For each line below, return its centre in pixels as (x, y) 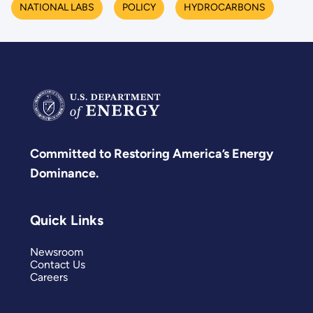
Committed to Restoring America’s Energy (152, 154)
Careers (49, 277)
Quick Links (67, 220)
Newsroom (57, 252)
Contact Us (58, 265)
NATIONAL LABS (57, 8)
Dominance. (64, 174)
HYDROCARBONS (224, 8)
